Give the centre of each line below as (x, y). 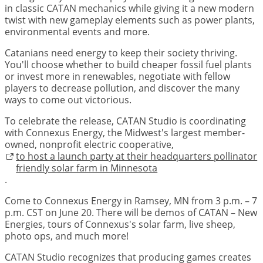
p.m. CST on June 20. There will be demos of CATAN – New (131, 213)
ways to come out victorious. (69, 100)
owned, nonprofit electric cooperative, (89, 145)
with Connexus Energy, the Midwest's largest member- (125, 133)
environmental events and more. (78, 32)
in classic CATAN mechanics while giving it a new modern (129, 9)
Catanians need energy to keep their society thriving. (121, 53)
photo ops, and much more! (67, 236)
